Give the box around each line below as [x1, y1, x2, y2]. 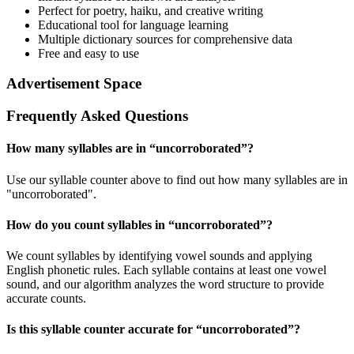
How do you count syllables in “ [6, 217, 175, 232]
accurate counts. [6, 292, 86, 306]
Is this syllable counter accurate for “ [6, 322, 202, 337]
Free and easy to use [38, 46, 139, 60]
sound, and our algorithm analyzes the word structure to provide [6, 277, 324, 292]
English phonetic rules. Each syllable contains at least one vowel [6, 263, 326, 277]
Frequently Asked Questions [6, 107, 188, 125]
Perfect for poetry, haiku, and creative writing [38, 3, 263, 17]
